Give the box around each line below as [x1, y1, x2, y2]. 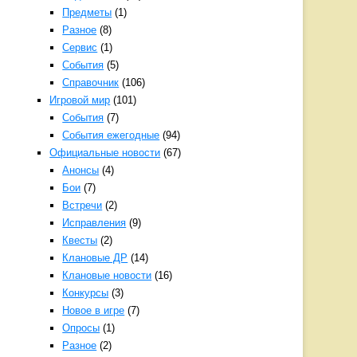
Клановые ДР [62, 252, 128, 264]
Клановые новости [62, 269, 152, 281]
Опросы [62, 322, 100, 334]
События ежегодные [62, 129, 160, 141]
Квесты [62, 234, 98, 246]
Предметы [62, 6, 112, 18]
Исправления [62, 217, 127, 229]
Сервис [62, 41, 98, 53]
